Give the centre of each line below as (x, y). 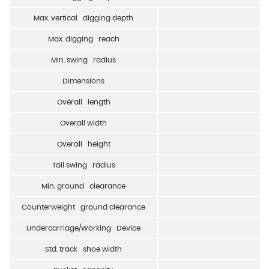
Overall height (83, 144)
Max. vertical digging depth (83, 18)
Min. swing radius (83, 60)
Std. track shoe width (83, 249)
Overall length (83, 102)
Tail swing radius (83, 165)
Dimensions (83, 81)
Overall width (83, 123)
